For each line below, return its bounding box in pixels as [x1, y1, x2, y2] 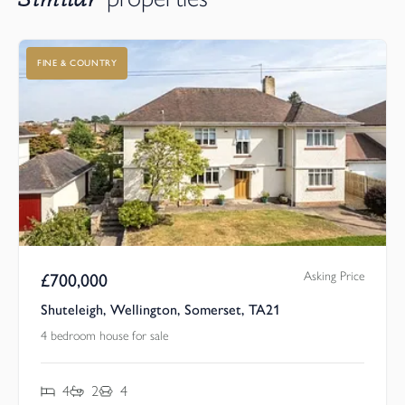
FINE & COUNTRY [37, 57, 118, 70]
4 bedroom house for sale [41, 327, 168, 344]
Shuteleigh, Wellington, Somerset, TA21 [41, 300, 280, 318]
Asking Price [304, 268, 364, 284]
